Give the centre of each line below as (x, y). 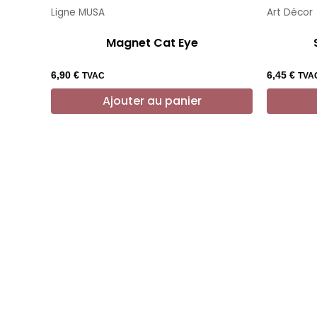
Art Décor (290, 12)
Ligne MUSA (78, 12)
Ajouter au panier (152, 100)
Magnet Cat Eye (152, 42)
